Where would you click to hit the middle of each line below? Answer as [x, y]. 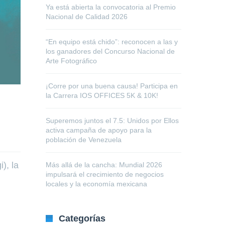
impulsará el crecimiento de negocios [105, 174]
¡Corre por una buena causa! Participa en [112, 86]
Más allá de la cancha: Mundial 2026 [104, 165]
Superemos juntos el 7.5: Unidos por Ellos [112, 121]
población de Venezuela [84, 140]
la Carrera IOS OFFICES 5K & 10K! [102, 95]
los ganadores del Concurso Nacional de [110, 51]
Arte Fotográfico [71, 61]
